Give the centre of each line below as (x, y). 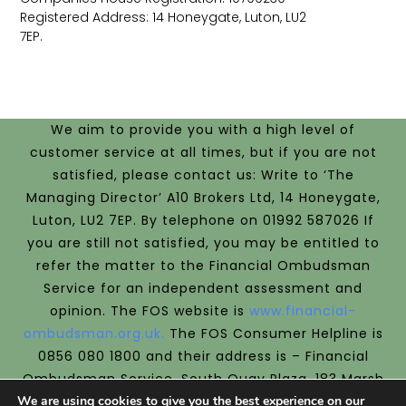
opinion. (80, 311)
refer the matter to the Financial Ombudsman (203, 266)
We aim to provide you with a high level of (203, 130)
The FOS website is (180, 311)
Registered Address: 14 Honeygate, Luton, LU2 (164, 17)
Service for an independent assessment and (203, 289)
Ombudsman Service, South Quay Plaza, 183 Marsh (203, 379)
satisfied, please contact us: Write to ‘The (203, 175)
